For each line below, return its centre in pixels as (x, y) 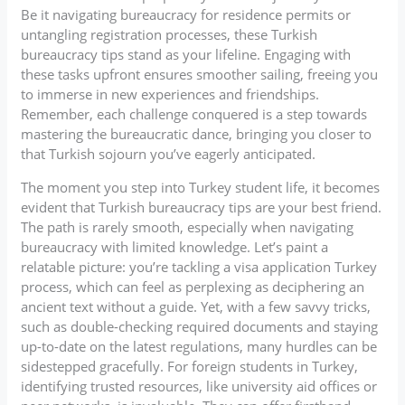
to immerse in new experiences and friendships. (170, 94)
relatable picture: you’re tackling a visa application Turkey (199, 266)
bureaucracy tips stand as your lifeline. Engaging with (186, 54)
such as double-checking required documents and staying (200, 326)
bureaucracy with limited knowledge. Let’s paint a (175, 246)
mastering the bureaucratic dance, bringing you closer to (197, 133)
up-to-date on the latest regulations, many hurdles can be (199, 346)
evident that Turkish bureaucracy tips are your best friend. (202, 207)
